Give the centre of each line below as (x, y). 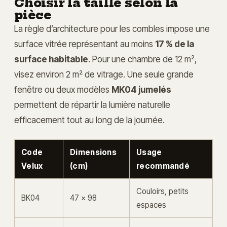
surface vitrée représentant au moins (85, 44)
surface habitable (51, 59)
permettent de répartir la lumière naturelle (92, 105)
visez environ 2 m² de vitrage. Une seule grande (104, 74)
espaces (151, 205)
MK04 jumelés (141, 90)
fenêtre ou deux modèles (63, 90)
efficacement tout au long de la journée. (89, 120)
